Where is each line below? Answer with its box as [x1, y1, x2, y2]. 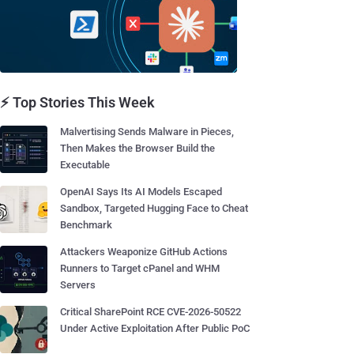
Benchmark [60, 219, 112, 231]
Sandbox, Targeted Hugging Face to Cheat [60, 202, 248, 214]
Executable [60, 159, 110, 171]
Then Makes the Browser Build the [60, 142, 215, 154]
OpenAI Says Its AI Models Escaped [60, 186, 222, 198]
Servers [60, 279, 96, 291]
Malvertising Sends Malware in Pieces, [60, 126, 234, 137]
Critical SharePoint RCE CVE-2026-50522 [60, 306, 241, 318]
